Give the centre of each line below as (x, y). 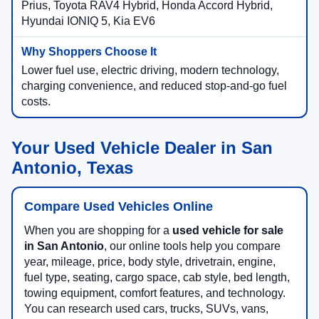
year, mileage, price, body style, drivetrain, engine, (150, 262)
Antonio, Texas (72, 168)
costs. (36, 102)
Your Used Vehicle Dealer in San (142, 148)
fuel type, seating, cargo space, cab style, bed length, (157, 278)
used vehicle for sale (228, 231)
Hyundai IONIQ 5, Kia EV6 (88, 21)
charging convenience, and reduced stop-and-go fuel (154, 86)
